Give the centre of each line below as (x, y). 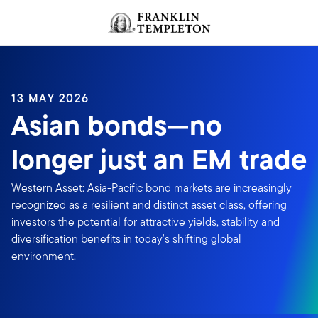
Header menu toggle (63, 13)
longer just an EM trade (159, 159)
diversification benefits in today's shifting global (126, 239)
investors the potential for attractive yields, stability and (146, 222)
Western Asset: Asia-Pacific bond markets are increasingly (152, 188)
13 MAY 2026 (50, 98)
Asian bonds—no (117, 125)
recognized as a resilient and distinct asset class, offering (149, 205)
